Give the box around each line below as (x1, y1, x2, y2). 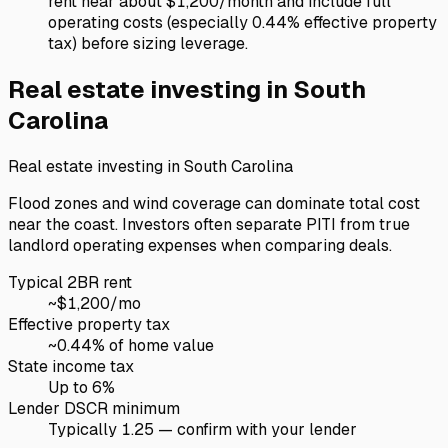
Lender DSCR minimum (8, 397, 180, 419)
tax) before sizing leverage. (48, 32, 248, 54)
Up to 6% (48, 376, 115, 398)
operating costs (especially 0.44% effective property (48, 11, 437, 33)
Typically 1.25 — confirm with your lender (48, 418, 357, 440)
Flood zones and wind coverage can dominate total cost (8, 192, 420, 214)
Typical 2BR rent (8, 271, 132, 293)
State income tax (8, 355, 134, 377)
